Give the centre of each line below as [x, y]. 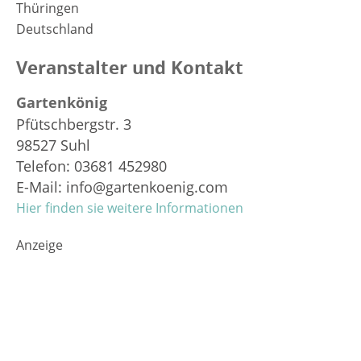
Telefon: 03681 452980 [91, 166]
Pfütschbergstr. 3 [74, 124]
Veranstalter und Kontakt [130, 67]
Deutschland [55, 29]
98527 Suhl [53, 145]
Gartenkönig [62, 102]
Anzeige [39, 245]
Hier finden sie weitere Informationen [130, 207]
